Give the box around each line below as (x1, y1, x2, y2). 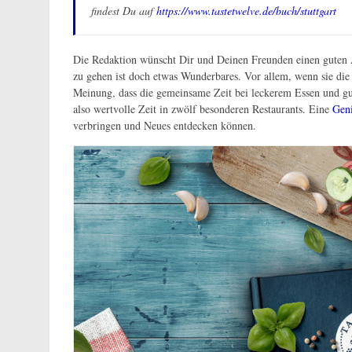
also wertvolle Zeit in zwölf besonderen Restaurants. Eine (73, 101, 332, 116)
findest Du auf (91, 3, 156, 18)
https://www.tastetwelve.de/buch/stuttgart (156, 3, 336, 18)
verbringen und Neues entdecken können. (73, 118, 256, 133)
